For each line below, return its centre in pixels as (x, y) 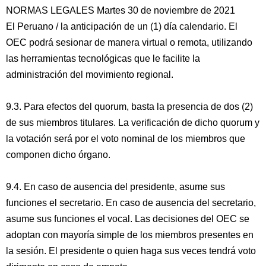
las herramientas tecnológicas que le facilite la (103, 58)
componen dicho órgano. (58, 155)
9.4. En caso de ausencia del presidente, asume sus (115, 187)
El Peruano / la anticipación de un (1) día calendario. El (122, 26)
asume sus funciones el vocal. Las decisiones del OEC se (128, 219)
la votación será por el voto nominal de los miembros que (126, 139)
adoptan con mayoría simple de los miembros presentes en (130, 235)
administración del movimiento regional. (90, 75)
